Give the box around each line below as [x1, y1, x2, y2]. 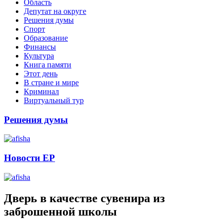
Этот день [24, 69, 57, 78]
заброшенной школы [4, 205, 117, 218]
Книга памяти [24, 60, 71, 69]
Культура [24, 51, 54, 60]
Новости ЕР [4, 153, 55, 164]
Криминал [24, 87, 59, 96]
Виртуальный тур [24, 96, 84, 105]
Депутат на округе [24, 6, 86, 15]
